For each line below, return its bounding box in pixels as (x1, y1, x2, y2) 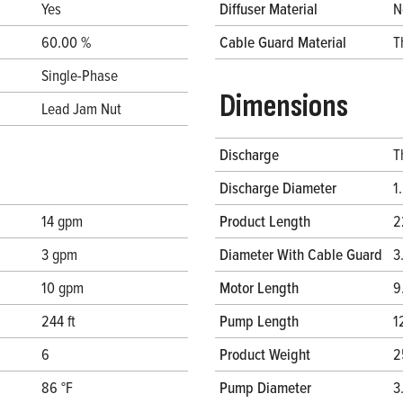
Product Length (219, 210, 310, 233)
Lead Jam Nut (41, 97, 121, 121)
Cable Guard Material (219, 31, 346, 54)
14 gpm (41, 210, 83, 233)
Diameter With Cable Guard (219, 243, 382, 266)
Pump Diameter (219, 376, 311, 399)
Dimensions (219, 87, 348, 127)
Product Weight (219, 343, 310, 366)
